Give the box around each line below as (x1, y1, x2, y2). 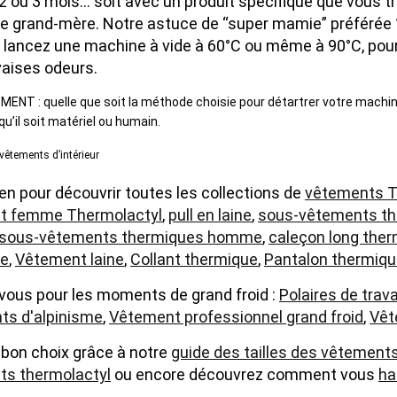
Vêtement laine (15, 250, 124, 269)
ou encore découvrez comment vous (111, 365, 378, 384)
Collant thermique (130, 250, 258, 269)
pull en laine (168, 206, 252, 224)
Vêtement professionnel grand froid (109, 307, 363, 326)
